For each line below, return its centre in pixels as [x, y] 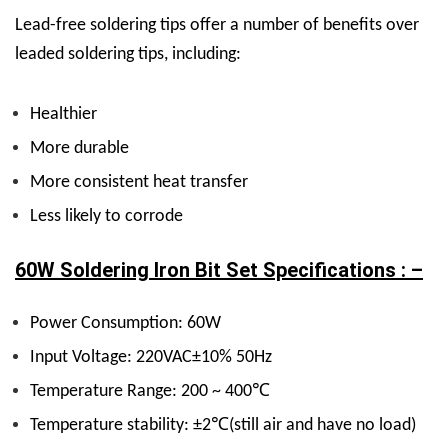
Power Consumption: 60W [125, 323]
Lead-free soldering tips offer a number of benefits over [217, 25]
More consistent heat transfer [139, 182]
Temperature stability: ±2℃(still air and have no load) [223, 425]
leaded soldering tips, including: [128, 54]
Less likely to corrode [106, 216]
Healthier [63, 114]
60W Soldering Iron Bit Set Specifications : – [219, 270]
